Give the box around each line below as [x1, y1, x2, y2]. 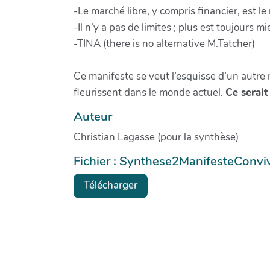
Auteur [74, 107, 112, 125]
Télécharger [84, 178, 137, 193]
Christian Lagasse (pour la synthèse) [74, 130, 239, 144]
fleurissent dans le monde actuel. [74, 85, 225, 99]
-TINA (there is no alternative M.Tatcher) [74, 36, 255, 51]
